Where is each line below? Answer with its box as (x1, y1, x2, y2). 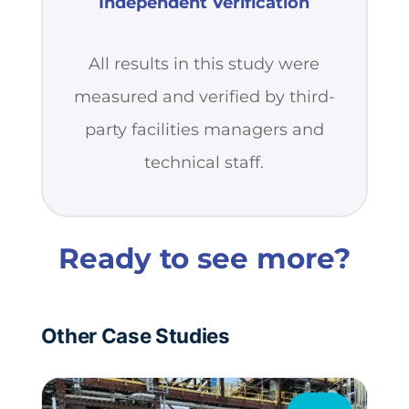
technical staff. (144, 152, 265, 173)
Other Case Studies (40, 322, 230, 348)
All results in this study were (89, 53, 320, 74)
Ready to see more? (58, 240, 351, 276)
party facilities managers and (84, 119, 324, 140)
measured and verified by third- (73, 86, 335, 107)
